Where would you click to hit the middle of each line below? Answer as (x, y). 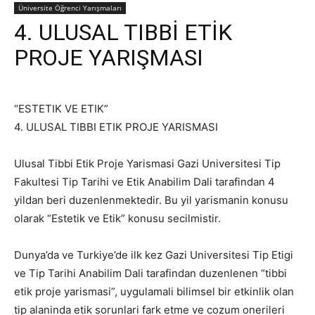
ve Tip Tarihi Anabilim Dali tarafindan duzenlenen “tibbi (150, 273)
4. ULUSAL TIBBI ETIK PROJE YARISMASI (116, 127)
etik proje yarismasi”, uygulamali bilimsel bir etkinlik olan (154, 291)
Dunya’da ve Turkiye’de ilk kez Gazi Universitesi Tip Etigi (154, 255)
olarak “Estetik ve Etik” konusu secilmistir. (117, 218)
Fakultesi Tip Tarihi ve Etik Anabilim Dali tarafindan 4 (144, 182)
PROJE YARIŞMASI (109, 58)
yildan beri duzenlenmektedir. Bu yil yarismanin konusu (151, 200)
